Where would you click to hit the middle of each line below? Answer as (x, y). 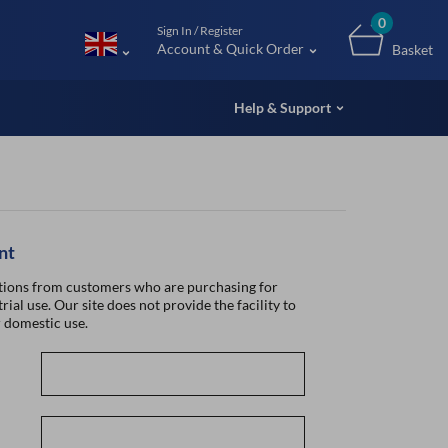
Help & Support (282, 107)
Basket (412, 49)
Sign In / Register (200, 30)
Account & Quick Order (230, 48)
